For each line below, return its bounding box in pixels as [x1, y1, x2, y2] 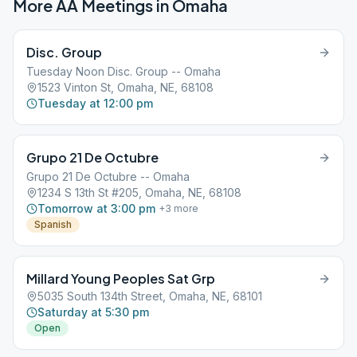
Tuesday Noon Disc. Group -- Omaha [26, 65, 221, 78]
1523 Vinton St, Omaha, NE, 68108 [37, 80, 214, 94]
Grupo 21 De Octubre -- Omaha [26, 170, 190, 183]
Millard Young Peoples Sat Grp [26, 270, 215, 287]
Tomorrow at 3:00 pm [37, 202, 155, 215]
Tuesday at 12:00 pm [37, 96, 153, 110]
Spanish [34, 218, 72, 230]
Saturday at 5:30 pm [37, 305, 149, 319]
